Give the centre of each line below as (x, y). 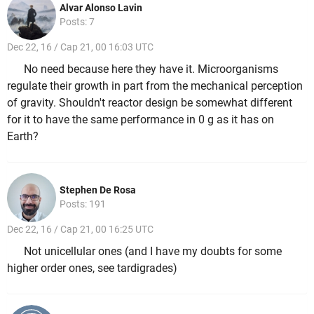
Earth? (23, 136)
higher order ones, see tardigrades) (92, 268)
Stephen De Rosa (98, 190)
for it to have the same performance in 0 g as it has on (141, 119)
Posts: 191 (83, 204)
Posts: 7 (77, 22)
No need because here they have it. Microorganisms (151, 69)
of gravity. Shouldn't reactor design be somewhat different (150, 102)
